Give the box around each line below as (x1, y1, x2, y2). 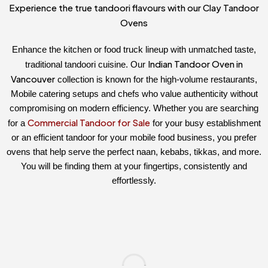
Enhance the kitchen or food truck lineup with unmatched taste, (12, 44, 256, 55)
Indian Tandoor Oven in (148, 58, 243, 70)
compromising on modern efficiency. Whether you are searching (10, 103, 258, 114)
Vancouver (11, 73, 55, 85)
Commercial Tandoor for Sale (27, 117, 150, 129)
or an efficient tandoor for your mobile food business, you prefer (11, 132, 257, 143)
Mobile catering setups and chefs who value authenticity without (10, 89, 258, 99)
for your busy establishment (150, 118, 261, 129)
